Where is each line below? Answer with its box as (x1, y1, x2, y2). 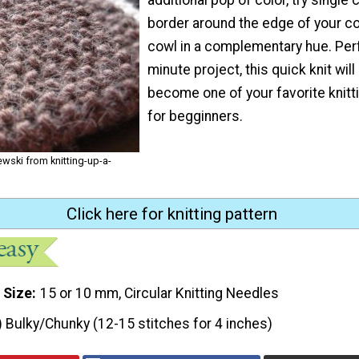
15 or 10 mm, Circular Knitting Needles (40, 285, 280, 302)
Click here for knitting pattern (66, 204, 277, 224)
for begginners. (147, 107, 243, 124)
